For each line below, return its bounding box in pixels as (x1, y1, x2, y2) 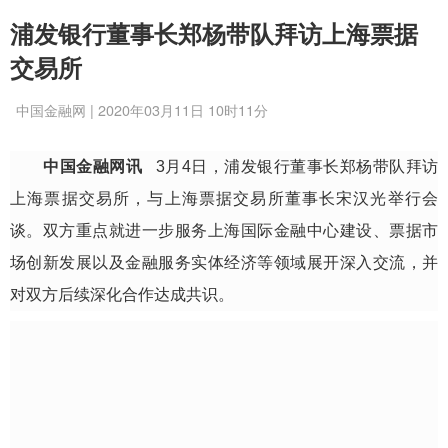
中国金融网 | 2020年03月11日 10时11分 (16, 99, 268, 120)
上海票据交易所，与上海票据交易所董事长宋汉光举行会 (10, 190, 438, 207)
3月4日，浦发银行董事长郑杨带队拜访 (155, 158, 438, 175)
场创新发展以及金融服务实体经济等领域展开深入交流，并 (10, 254, 438, 271)
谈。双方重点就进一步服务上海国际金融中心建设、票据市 (10, 222, 438, 239)
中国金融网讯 (43, 158, 142, 175)
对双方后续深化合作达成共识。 (10, 286, 238, 303)
